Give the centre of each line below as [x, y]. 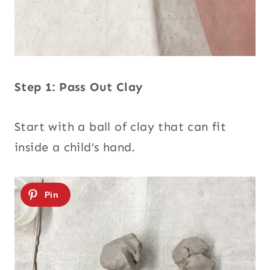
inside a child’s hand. [75, 147]
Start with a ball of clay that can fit [121, 126]
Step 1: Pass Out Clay [79, 86]
